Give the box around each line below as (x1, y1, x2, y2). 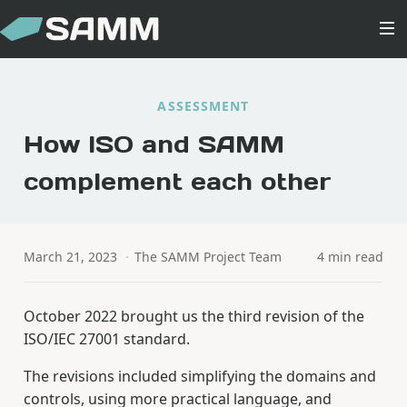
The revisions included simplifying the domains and (23, 366, 376, 387)
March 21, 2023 (23, 247, 117, 265)
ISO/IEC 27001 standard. (23, 329, 190, 350)
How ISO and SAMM (23, 128, 284, 159)
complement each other (23, 165, 332, 196)
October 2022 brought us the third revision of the (23, 306, 364, 327)
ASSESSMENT (157, 96, 250, 114)
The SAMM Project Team (134, 247, 283, 265)
